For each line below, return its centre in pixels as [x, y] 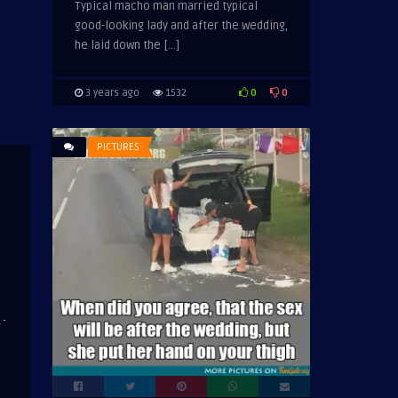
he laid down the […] [127, 45]
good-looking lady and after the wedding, [181, 26]
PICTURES [118, 147]
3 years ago [111, 93]
